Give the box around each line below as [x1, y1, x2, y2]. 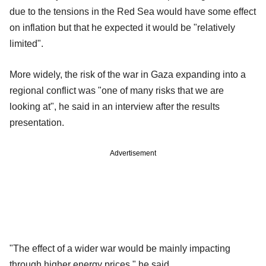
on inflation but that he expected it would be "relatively [9, 22, 235, 33]
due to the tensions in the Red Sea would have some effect [9, 6, 256, 17]
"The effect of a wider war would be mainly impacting [9, 243, 230, 254]
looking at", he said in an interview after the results [9, 101, 220, 112]
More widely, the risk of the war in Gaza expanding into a [9, 69, 246, 80]
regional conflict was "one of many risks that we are [9, 85, 224, 96]
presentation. [9, 117, 64, 128]
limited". [9, 38, 43, 49]
